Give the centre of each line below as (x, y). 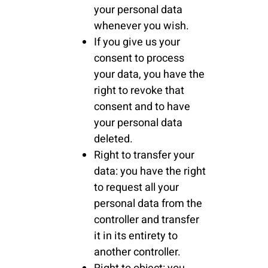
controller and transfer (146, 220)
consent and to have (142, 107)
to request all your (136, 188)
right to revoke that (139, 91)
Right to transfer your (144, 156)
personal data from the (148, 204)
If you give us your (137, 42)
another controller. (137, 252)
